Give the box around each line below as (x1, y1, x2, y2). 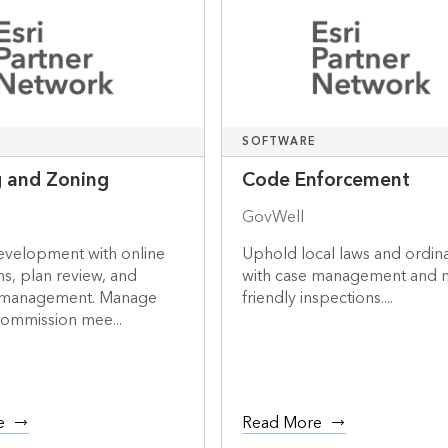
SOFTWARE (242, 132, 316, 152)
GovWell (242, 203, 305, 232)
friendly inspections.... (242, 284, 394, 313)
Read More (242, 409, 323, 437)
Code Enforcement (242, 164, 411, 198)
